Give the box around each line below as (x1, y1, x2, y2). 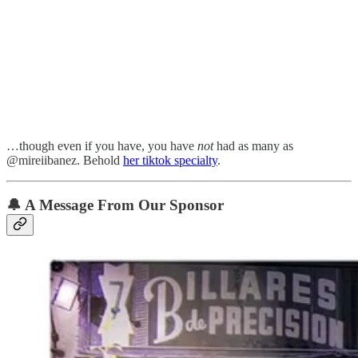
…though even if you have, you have (6, 138, 197, 153)
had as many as (217, 138, 293, 153)
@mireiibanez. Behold (6, 153, 123, 167)
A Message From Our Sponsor (25, 197, 224, 214)
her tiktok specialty (123, 153, 217, 167)
